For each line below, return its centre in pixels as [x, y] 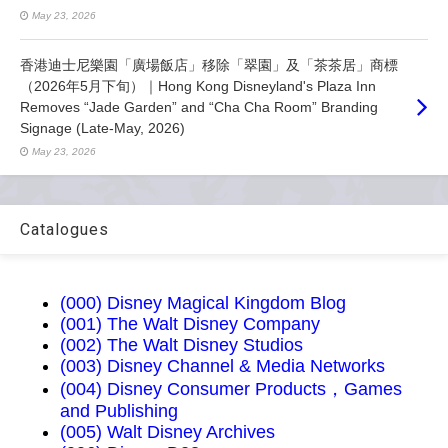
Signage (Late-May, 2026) [102, 128]
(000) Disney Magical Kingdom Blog [203, 303]
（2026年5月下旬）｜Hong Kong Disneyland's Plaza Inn [198, 86]
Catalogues [64, 230]
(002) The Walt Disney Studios [181, 345]
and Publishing [119, 411]
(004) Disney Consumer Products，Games [231, 389]
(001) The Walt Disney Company [190, 324]
